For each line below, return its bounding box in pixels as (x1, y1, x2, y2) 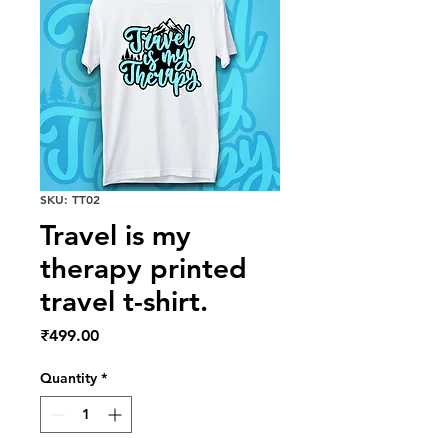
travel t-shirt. (40, 283, 208, 318)
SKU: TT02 (40, 190, 100, 207)
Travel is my (40, 217, 191, 252)
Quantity (40, 368, 97, 387)
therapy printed (40, 250, 247, 285)
